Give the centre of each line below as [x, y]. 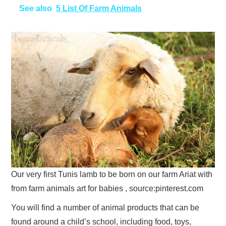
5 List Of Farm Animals [99, 8]
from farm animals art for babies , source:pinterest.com [107, 188]
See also [36, 8]
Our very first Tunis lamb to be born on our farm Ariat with [112, 174]
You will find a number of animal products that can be [105, 207]
